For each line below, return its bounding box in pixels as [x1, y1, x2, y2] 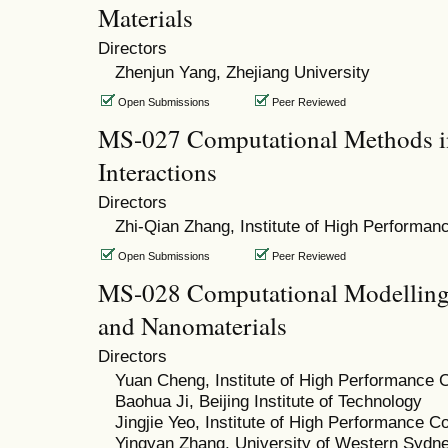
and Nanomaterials [98, 308, 287, 342]
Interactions [98, 154, 217, 188]
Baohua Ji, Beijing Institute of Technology [114, 390, 422, 411]
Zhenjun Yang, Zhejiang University [114, 61, 370, 82]
